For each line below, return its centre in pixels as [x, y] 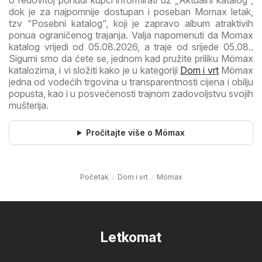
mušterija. [29, 106]
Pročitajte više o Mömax [135, 133]
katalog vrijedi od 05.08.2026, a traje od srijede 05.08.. [131, 47]
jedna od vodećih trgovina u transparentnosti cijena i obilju [131, 82]
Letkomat [131, 238]
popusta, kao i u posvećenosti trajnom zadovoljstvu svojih [131, 94]
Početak [94, 177]
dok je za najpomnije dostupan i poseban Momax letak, [131, 12]
